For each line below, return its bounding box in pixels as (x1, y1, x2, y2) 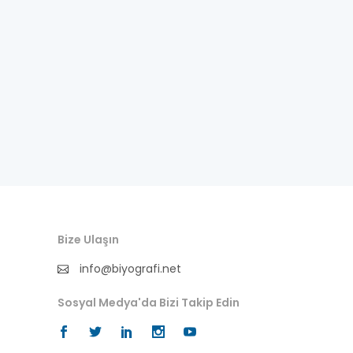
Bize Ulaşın (58, 232, 119, 247)
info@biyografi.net (76, 261, 181, 277)
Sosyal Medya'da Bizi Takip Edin (58, 295, 240, 310)
